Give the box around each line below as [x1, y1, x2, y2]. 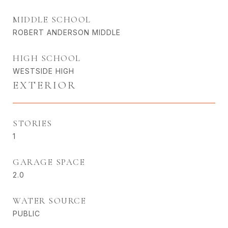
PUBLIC [13, 209, 40, 218]
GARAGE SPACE [13, 157, 85, 168]
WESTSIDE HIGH [13, 67, 74, 76]
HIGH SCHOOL [13, 53, 81, 64]
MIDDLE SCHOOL [13, 14, 91, 25]
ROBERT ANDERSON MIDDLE [13, 28, 121, 37]
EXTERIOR [13, 79, 76, 92]
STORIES [13, 118, 52, 129]
